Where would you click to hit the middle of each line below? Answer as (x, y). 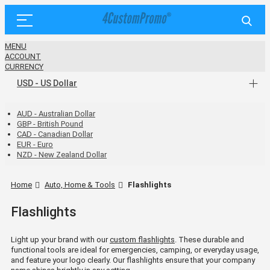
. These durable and (209, 239)
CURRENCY (24, 67)
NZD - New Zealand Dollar (62, 155)
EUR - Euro (35, 144)
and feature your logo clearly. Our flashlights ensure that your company (133, 260)
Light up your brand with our (60, 239)
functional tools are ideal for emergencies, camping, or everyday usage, (135, 250)
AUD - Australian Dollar (56, 114)
